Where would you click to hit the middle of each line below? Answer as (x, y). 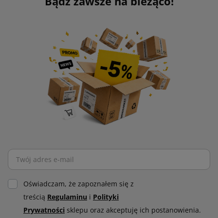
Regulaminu (67, 197)
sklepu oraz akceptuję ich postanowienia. (133, 210)
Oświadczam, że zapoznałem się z (79, 184)
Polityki (106, 197)
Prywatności (44, 210)
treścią (35, 197)
